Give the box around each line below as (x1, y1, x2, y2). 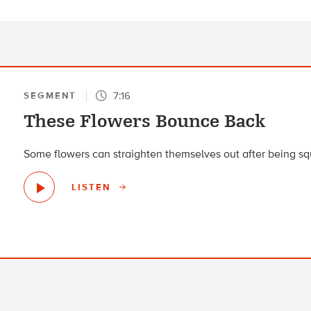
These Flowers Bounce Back (24, 111, 267, 133)
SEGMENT (24, 90, 77, 101)
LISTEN (72, 181, 115, 192)
